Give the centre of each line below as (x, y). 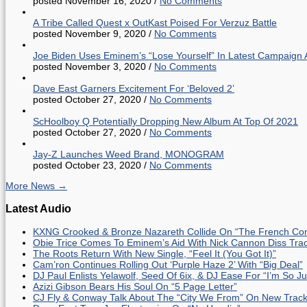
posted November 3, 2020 (89, 66)
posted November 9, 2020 (89, 33)
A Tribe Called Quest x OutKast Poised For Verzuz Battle (155, 22)
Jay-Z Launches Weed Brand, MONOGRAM (128, 154)
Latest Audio (38, 209)
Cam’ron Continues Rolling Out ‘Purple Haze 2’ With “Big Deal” (168, 265)
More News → (36, 185)
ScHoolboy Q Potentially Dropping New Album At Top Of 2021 (165, 121)
